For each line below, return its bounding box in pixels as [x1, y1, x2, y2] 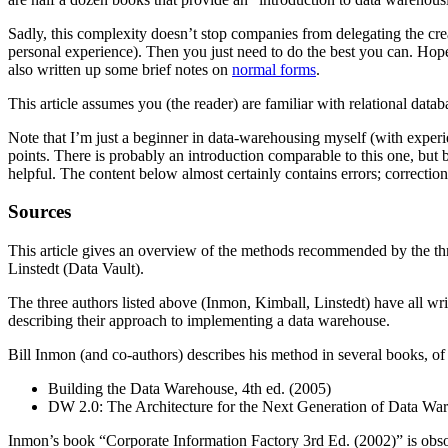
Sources [8, 201, 71, 223]
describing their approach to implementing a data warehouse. [8, 312, 390, 329]
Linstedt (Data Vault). [8, 260, 144, 277]
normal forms [232, 60, 316, 78]
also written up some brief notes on [8, 60, 232, 78]
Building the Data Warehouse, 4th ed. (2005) [48, 380, 331, 397]
